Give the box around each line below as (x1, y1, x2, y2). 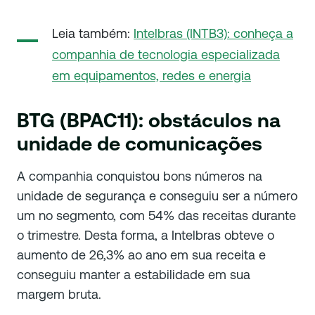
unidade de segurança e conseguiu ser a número (17, 188, 297, 204)
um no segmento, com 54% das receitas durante (17, 208, 296, 224)
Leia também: (52, 26, 134, 41)
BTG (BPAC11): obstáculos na (17, 109, 281, 132)
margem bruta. (17, 287, 101, 302)
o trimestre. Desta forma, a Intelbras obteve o (17, 228, 274, 243)
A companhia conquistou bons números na (17, 169, 262, 184)
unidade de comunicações (17, 132, 262, 155)
